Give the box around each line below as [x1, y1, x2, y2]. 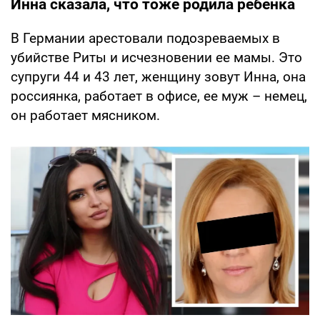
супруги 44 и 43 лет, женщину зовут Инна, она [11, 68, 306, 85]
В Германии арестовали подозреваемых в [11, 29, 280, 46]
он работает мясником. [11, 106, 160, 124]
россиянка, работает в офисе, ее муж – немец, [11, 87, 307, 104]
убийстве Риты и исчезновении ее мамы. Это [11, 49, 302, 66]
